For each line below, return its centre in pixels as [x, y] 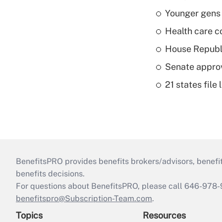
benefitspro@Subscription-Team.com [84, 199]
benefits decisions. [50, 174]
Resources [164, 216]
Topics [29, 216]
